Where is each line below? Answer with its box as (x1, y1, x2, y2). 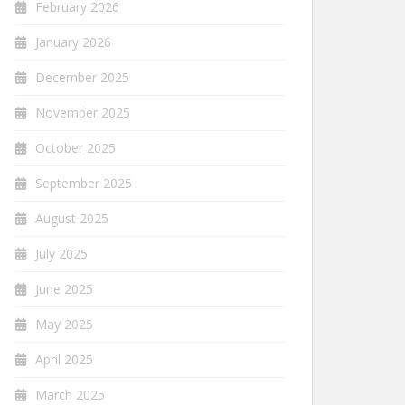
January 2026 (35, 33, 111, 51)
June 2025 (35, 279, 93, 297)
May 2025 (35, 315, 93, 333)
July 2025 (35, 244, 88, 262)
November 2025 (35, 103, 130, 121)
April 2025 (35, 350, 93, 368)
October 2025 (35, 138, 116, 156)
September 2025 (35, 174, 132, 192)
